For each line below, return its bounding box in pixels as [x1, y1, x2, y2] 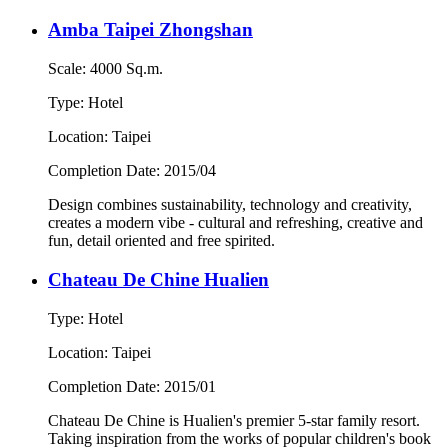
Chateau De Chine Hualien [48, 268, 269, 290]
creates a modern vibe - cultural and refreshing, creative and [48, 214, 423, 232]
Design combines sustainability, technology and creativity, [48, 196, 412, 214]
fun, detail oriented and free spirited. [48, 232, 275, 250]
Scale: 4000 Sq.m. [48, 60, 163, 78]
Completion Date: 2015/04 [48, 162, 216, 180]
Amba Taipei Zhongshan [48, 19, 253, 41]
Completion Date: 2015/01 [48, 377, 216, 395]
